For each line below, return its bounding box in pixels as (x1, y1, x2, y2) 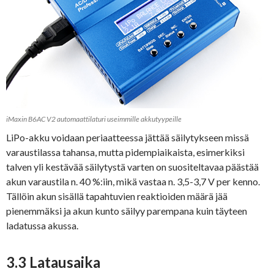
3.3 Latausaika (6, 253, 100, 271)
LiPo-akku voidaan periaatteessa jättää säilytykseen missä (6, 131, 249, 143)
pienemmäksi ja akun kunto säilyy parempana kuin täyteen (6, 204, 247, 217)
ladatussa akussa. (6, 219, 78, 231)
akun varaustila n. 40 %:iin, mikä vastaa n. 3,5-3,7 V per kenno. (6, 175, 260, 187)
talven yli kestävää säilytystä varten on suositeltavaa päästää (6, 160, 259, 172)
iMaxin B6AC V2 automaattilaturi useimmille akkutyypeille (6, 114, 182, 124)
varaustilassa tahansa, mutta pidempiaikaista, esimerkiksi (6, 146, 245, 158)
